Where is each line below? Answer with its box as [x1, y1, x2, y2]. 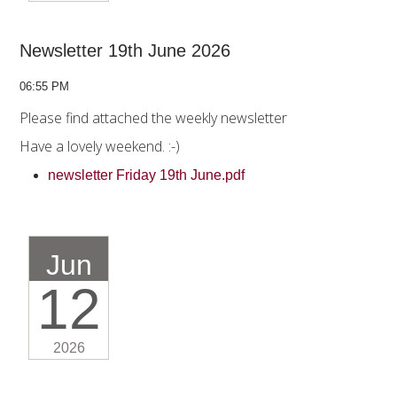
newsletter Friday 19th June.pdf [48, 167, 248, 183]
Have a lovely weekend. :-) [19, 136, 183, 157]
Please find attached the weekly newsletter [19, 108, 287, 128]
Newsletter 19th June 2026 [19, 41, 230, 61]
